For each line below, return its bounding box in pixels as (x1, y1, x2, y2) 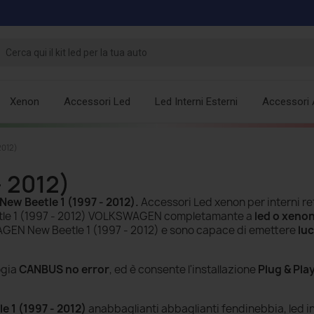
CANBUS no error (19, 262, 109, 278)
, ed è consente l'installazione (109, 262, 258, 278)
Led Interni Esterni (155, 95, 238, 109)
